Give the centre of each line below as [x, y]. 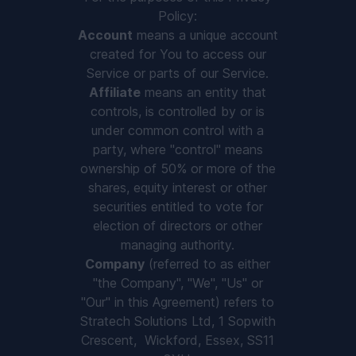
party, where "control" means [178, 149]
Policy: [178, 16]
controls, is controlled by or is [178, 111]
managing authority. [178, 245]
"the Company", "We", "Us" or [178, 283]
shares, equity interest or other [178, 188]
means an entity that [204, 92]
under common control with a [178, 130]
